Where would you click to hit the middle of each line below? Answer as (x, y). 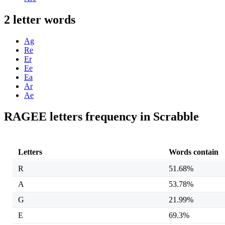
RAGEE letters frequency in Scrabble (101, 116)
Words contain (193, 152)
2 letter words (40, 20)
